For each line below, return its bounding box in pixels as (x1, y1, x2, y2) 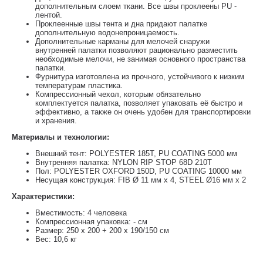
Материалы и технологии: (12, 133, 109, 141)
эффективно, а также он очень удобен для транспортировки (35, 107, 251, 116)
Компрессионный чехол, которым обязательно (35, 90, 201, 99)
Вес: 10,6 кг (35, 235, 77, 244)
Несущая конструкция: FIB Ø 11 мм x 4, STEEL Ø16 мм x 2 (35, 176, 246, 184)
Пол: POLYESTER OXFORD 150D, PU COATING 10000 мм (35, 167, 242, 176)
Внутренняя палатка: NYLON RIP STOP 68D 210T (35, 158, 212, 167)
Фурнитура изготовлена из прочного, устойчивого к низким (35, 72, 244, 81)
